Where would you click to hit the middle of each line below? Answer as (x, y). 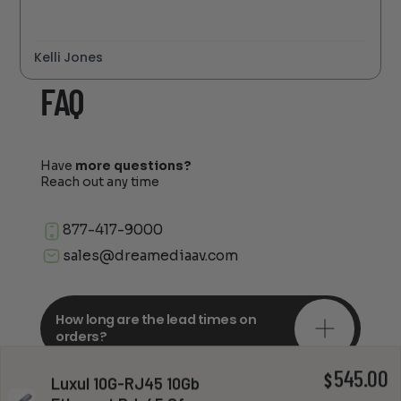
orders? (81, 337)
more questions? (133, 166)
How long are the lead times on (156, 320)
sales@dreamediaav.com (150, 256)
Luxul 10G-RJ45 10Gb (126, 384)
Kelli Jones (69, 57)
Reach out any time (99, 183)
